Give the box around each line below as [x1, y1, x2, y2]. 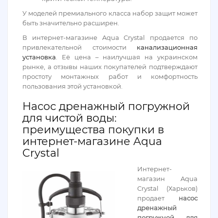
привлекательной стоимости [22, 43, 137, 51]
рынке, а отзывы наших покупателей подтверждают [22, 63, 198, 71]
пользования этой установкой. [22, 82, 123, 90]
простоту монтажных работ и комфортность [22, 73, 198, 80]
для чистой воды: [22, 111, 117, 125]
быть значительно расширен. [22, 19, 119, 27]
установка [22, 53, 56, 61]
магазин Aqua [137, 175, 198, 182]
